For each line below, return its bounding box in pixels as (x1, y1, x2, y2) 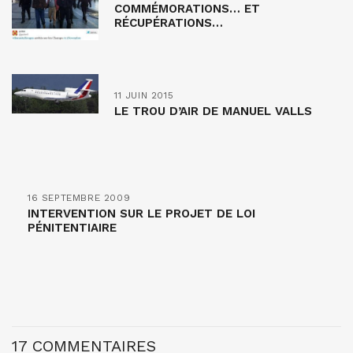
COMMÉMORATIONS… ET (114, 2, 260, 16)
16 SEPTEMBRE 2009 (28, 192, 131, 203)
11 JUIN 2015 (114, 90, 174, 101)
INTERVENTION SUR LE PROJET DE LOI (28, 206, 255, 221)
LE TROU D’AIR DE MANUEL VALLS (114, 104, 312, 118)
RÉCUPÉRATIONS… (114, 16, 223, 30)
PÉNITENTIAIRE (28, 221, 117, 235)
